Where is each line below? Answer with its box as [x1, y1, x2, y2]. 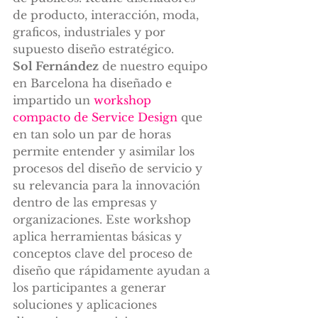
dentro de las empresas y [13, 195, 160, 209]
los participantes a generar [13, 280, 170, 295]
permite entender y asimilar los [13, 144, 198, 158]
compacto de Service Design [13, 110, 177, 124]
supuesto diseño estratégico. [13, 42, 174, 56]
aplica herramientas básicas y [13, 229, 185, 243]
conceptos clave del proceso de [13, 246, 196, 261]
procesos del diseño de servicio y [13, 161, 206, 175]
